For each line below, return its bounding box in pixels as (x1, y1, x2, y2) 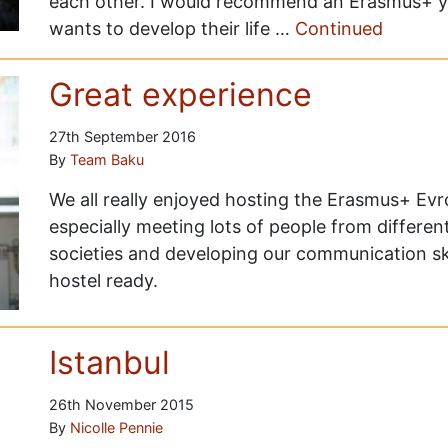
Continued (294, 18, 383, 40)
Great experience (48, 75, 312, 115)
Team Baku (69, 151, 144, 169)
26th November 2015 (48, 395, 194, 413)
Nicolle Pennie (69, 418, 163, 436)
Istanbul (48, 342, 170, 382)
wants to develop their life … (48, 18, 295, 40)
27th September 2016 (48, 128, 196, 146)
